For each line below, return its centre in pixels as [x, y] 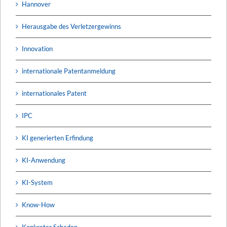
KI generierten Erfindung [58, 138]
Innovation [37, 48]
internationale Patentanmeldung [69, 71]
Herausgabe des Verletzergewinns [71, 26]
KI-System [37, 182]
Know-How [38, 204]
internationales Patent [54, 93]
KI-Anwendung [44, 160]
